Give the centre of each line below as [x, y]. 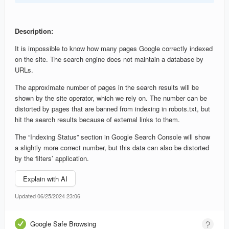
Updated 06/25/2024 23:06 [48, 196]
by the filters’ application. [52, 158]
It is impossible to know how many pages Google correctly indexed [114, 49]
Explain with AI [45, 178]
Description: [34, 31]
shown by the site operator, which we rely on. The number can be [111, 98]
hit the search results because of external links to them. [97, 120]
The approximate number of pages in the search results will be [107, 87]
